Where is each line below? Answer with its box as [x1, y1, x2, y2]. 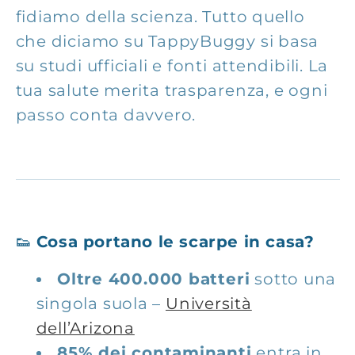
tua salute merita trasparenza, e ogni [15, 80, 328, 100]
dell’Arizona [36, 319, 135, 338]
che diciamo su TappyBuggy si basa [15, 31, 319, 51]
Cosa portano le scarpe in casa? [36, 231, 315, 251]
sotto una [254, 269, 337, 289]
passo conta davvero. [15, 105, 197, 124]
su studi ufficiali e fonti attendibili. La [15, 55, 329, 75]
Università [165, 294, 252, 314]
